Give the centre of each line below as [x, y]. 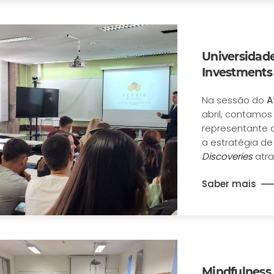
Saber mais [229, 183]
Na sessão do [234, 100]
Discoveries [227, 157]
